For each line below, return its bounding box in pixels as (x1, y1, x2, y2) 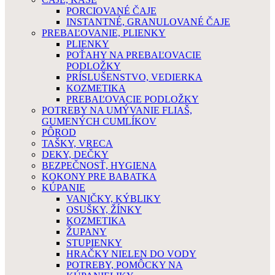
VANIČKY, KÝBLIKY (66, 193, 161, 204)
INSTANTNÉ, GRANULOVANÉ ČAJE (66, 17, 230, 27)
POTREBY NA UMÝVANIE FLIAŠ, (42, 105, 192, 115)
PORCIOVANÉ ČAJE (66, 6, 157, 16)
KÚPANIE (42, 182, 85, 193)
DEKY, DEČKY (42, 149, 109, 160)
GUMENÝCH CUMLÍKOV (42, 116, 157, 126)
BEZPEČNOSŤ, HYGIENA (42, 160, 157, 171)
